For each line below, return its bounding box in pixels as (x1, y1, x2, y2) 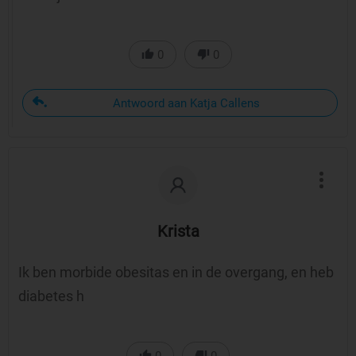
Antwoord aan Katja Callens (112, 96, 260, 110)
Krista (157, 222, 199, 241)
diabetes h (18, 288, 84, 304)
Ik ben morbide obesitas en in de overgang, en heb (18, 264, 334, 281)
